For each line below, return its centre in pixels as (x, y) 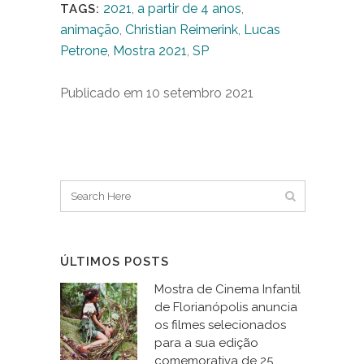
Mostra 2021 (150, 50)
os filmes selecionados (220, 325)
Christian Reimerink (182, 29)
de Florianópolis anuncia (226, 307)
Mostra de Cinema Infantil (227, 289)
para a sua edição (206, 342)
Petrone (84, 50)
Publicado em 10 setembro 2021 (157, 93)
